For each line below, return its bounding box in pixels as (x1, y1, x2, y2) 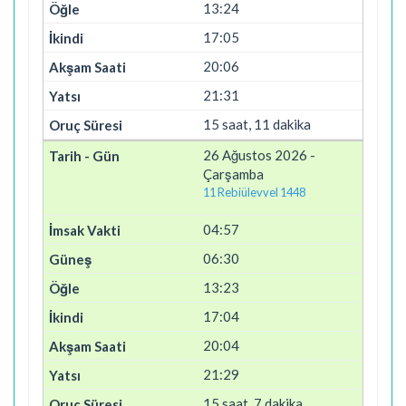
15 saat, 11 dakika (203, 116, 311, 132)
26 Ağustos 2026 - (203, 147, 315, 163)
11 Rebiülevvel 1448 (203, 185, 305, 199)
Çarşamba (203, 166, 264, 182)
